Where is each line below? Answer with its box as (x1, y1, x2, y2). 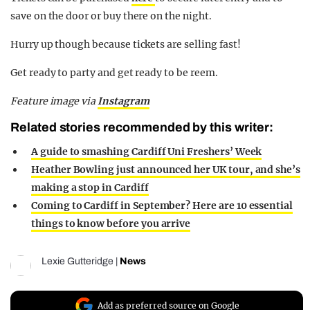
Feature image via (10, 94, 98, 107)
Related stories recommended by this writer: (10, 120, 273, 134)
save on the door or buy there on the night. (10, 9, 212, 22)
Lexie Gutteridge (42, 255, 113, 266)
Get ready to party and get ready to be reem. (10, 66, 218, 79)
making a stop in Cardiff (31, 181, 149, 194)
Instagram (98, 94, 149, 107)
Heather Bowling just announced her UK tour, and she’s (31, 163, 301, 176)
